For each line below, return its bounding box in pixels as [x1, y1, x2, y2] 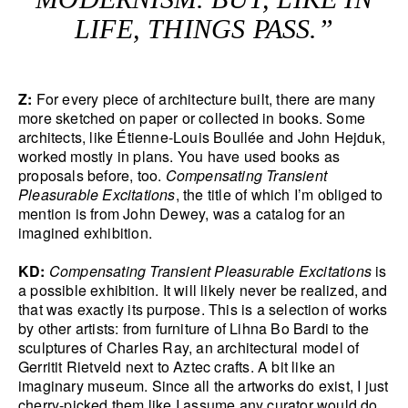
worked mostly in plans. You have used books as [18, 146, 341, 168]
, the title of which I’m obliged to [175, 184, 383, 206]
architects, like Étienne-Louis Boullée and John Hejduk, [18, 127, 386, 148]
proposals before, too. [18, 165, 166, 187]
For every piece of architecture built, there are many [32, 88, 376, 110]
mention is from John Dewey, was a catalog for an [18, 203, 346, 225]
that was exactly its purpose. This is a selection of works [18, 299, 388, 321]
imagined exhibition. [18, 222, 152, 244]
